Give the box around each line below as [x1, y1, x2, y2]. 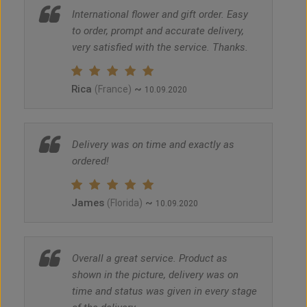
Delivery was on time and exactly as [72, 138, 234, 151]
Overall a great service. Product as [72, 252, 228, 265]
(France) [95, 84, 132, 95]
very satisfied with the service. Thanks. [72, 41, 248, 54]
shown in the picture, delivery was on [72, 269, 238, 282]
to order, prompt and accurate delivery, [72, 25, 244, 38]
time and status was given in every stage [72, 285, 257, 298]
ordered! [72, 155, 109, 168]
